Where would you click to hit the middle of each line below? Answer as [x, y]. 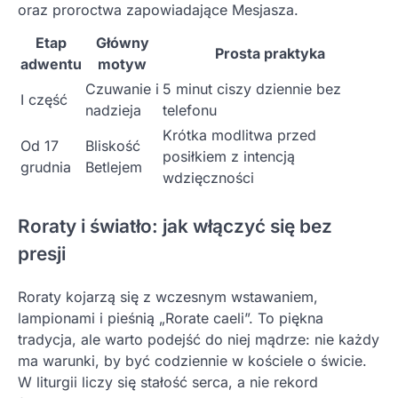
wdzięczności [208, 178]
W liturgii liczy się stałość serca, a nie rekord [168, 382]
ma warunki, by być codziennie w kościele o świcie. [192, 360]
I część [44, 100]
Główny [122, 43]
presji [42, 254]
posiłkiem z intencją [229, 157]
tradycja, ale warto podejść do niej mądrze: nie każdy [199, 339]
